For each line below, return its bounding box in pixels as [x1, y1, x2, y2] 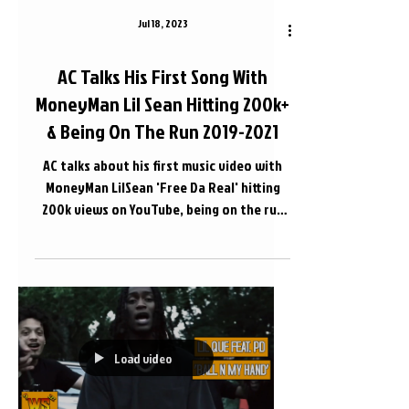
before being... [119, 220, 206, 241]
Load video [114, 349, 172, 367]
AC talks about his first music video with [43, 154, 282, 175]
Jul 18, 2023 [137, 15, 188, 31]
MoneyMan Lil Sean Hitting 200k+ [36, 89, 289, 118]
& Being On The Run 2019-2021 [47, 116, 278, 145]
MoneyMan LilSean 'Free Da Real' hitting [45, 176, 280, 197]
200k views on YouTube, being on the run [41, 198, 284, 219]
